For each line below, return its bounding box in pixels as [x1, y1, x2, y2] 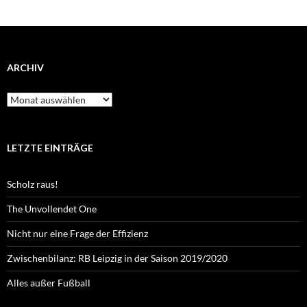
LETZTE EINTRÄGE [7, 142, 93, 154]
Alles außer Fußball [7, 277, 90, 289]
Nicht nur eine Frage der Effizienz [7, 228, 148, 240]
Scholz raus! [7, 178, 58, 191]
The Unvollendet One [7, 203, 97, 215]
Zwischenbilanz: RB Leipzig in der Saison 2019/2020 [7, 252, 228, 265]
